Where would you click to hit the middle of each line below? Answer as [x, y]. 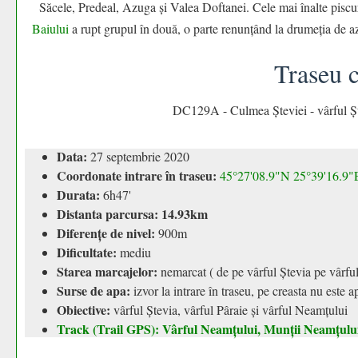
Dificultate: [87, 252]
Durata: [78, 195]
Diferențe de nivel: [106, 233]
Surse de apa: [93, 290]
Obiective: [85, 310]
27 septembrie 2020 [138, 156]
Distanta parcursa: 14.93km [132, 214]
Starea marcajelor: [107, 271]
